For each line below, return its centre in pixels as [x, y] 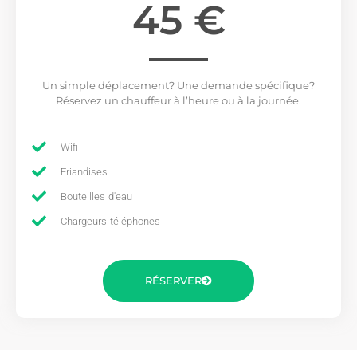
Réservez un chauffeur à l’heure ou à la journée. [178, 101]
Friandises [84, 171]
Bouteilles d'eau [96, 196]
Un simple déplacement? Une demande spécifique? [178, 86]
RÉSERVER [173, 280]
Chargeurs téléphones [110, 221]
